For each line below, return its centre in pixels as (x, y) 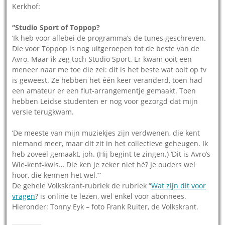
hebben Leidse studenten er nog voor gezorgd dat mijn (105, 101)
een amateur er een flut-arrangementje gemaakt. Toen (104, 90)
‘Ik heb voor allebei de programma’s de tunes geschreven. (109, 38)
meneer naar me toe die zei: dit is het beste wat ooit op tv (109, 69)
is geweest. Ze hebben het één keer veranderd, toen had (107, 80)
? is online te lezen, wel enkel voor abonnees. (111, 196)
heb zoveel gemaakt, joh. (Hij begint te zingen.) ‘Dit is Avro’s (111, 154)
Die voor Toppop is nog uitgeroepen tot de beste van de (106, 48)
